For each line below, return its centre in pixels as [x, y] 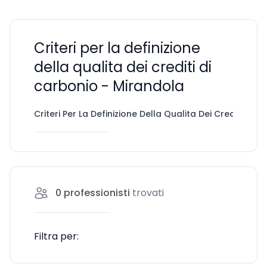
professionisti [97, 193]
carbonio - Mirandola [109, 86]
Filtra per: [56, 236]
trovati [148, 193]
